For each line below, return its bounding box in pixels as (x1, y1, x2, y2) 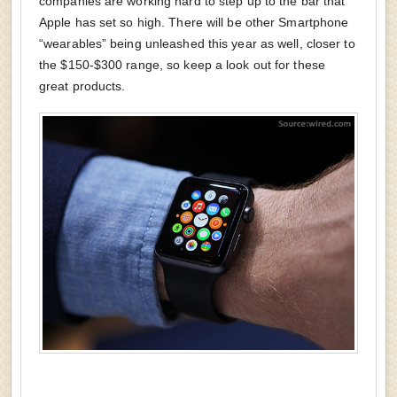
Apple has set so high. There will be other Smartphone (39, 15, 349, 29)
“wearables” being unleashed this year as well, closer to (39, 36, 355, 51)
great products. (39, 79, 126, 93)
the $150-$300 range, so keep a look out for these (39, 58, 325, 72)
